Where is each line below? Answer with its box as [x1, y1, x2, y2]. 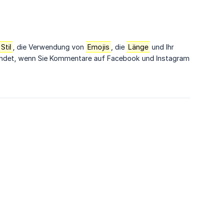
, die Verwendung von [13, 43, 86, 52]
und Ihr [150, 43, 174, 52]
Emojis [87, 43, 110, 52]
